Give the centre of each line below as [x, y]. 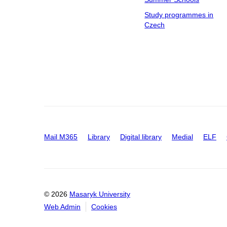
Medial [182, 137]
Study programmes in [179, 15]
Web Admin [62, 207]
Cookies [104, 207]
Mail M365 [61, 137]
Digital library [141, 137]
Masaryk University [100, 194]
